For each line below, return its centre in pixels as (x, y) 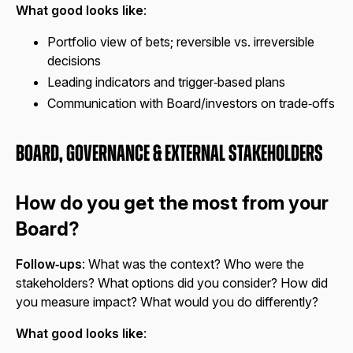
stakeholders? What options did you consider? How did (172, 283)
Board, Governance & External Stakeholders (169, 154)
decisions (74, 60)
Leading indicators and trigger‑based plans (166, 82)
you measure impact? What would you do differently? (167, 302)
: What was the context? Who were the (193, 264)
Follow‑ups (49, 264)
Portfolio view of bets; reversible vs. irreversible (181, 41)
